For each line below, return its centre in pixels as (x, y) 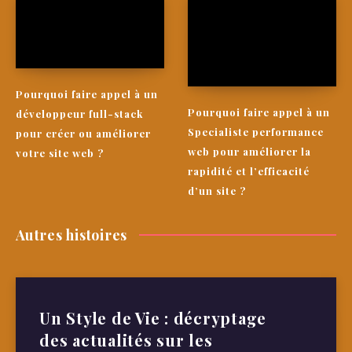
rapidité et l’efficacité (249, 171)
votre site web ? (60, 153)
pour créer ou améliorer (83, 134)
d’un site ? (217, 191)
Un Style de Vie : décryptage (153, 318)
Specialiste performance (256, 132)
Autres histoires (71, 235)
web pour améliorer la (249, 152)
